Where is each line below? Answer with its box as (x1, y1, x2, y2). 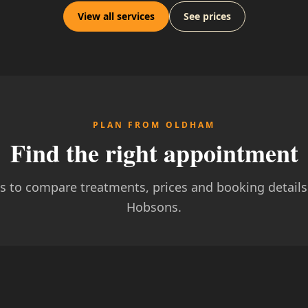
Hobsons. (126, 198, 181, 215)
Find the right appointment (10, 134, 298, 170)
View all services (77, 9, 155, 23)
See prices (183, 9, 231, 23)
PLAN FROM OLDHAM (92, 118, 216, 131)
